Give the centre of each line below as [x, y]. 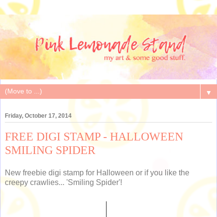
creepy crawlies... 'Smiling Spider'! [63, 183]
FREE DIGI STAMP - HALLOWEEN [94, 136]
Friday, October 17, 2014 [38, 116]
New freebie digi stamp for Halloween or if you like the [97, 173]
